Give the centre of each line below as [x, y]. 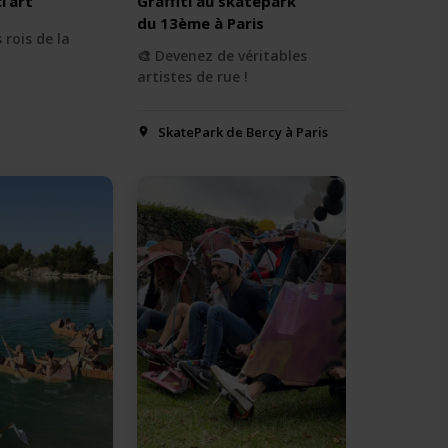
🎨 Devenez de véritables [222, 55]
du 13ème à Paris [201, 22]
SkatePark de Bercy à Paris [242, 131]
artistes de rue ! [193, 76]
